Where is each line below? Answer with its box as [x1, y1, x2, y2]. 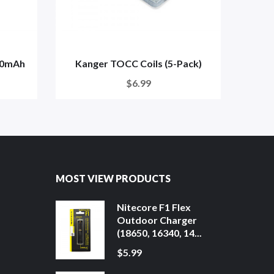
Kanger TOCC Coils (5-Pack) [75, 57, 202, 69]
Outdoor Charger [117, 214, 197, 226]
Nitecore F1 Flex [117, 201, 191, 213]
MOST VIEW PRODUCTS [56, 172, 171, 184]
